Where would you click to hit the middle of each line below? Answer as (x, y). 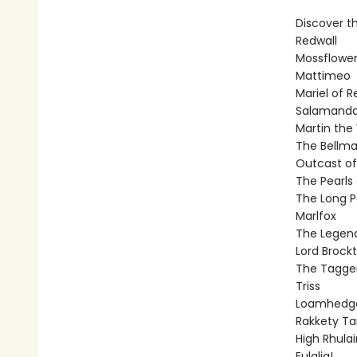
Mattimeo (323, 76)
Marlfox (316, 216)
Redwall (316, 41)
